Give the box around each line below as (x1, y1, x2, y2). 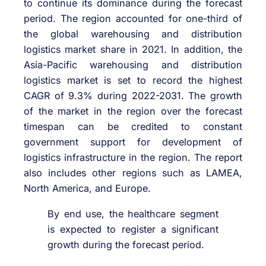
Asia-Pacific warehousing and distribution (24, 59, 242, 71)
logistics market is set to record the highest (24, 74, 242, 87)
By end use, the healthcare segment (47, 207, 218, 220)
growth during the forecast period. (47, 238, 204, 251)
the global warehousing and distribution (24, 28, 242, 40)
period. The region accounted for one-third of (24, 12, 242, 25)
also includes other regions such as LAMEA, (24, 167, 242, 179)
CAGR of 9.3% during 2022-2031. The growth (24, 90, 242, 102)
